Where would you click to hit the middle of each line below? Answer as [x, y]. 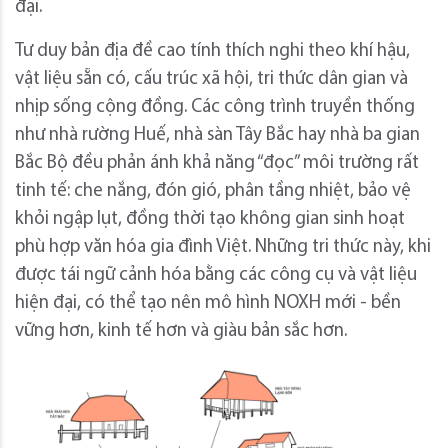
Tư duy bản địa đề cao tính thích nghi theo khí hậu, [212, 52]
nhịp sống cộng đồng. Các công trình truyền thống [215, 108]
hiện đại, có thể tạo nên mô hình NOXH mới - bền [208, 304]
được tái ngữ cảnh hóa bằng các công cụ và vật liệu [216, 276]
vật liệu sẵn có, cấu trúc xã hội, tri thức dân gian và [211, 80]
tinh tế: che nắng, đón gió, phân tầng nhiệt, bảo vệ [213, 192]
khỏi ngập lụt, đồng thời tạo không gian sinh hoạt [210, 220]
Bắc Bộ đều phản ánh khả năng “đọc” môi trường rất [217, 164]
